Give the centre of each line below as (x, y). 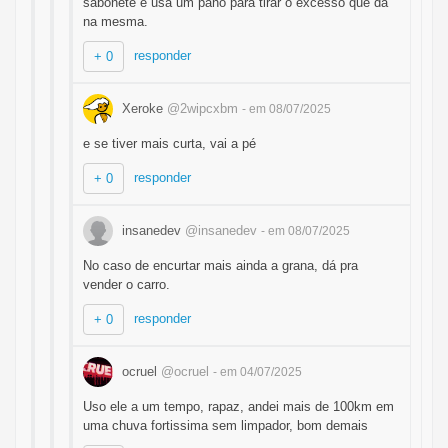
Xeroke (142, 108)
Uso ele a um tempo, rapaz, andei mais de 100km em (238, 406)
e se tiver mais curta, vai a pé (169, 143)
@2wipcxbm (202, 108)
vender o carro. (126, 284)
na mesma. (115, 21)
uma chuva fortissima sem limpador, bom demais (225, 425)
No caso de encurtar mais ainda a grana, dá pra (220, 265)
